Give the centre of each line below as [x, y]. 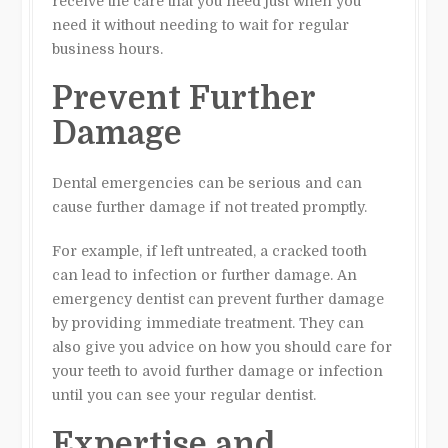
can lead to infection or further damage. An [205, 274]
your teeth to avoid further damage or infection [218, 370]
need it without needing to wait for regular [201, 24]
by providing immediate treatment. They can [208, 322]
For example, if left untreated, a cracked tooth [210, 250]
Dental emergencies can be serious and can [207, 182]
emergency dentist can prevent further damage [218, 298]
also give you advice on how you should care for [222, 346]
